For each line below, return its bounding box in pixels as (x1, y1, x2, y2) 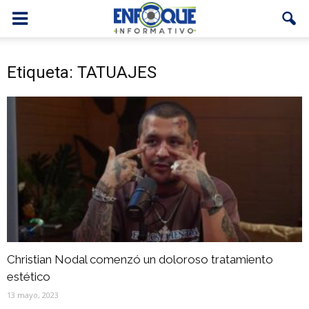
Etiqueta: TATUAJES (7, 63, 157, 82)
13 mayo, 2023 (7, 290, 59, 301)
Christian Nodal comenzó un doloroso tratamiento (7, 252, 273, 267)
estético (7, 270, 50, 284)
